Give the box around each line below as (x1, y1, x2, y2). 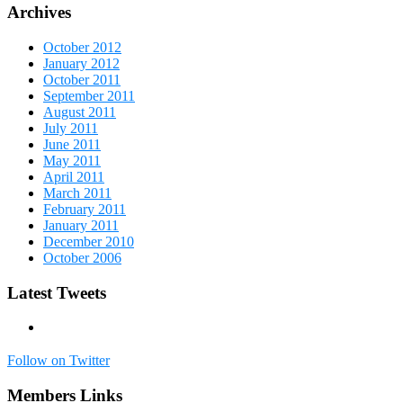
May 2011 (43, 152, 101, 168)
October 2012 (43, 39, 121, 55)
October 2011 (43, 71, 121, 87)
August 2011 (43, 103, 116, 120)
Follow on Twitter (7, 352, 110, 368)
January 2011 (43, 217, 119, 233)
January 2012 (43, 55, 120, 71)
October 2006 (43, 249, 121, 265)
